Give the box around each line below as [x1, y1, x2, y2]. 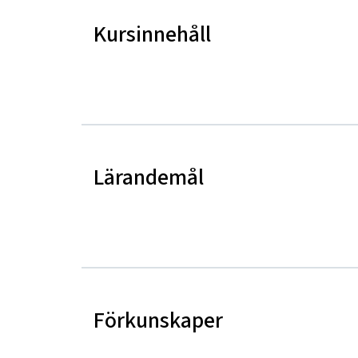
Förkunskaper [93, 305, 223, 336]
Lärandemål [93, 162, 204, 193]
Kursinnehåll [93, 19, 211, 50]
